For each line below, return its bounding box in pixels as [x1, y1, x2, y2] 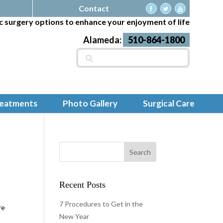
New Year [59, 212, 90, 221]
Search [75, 46, 100, 55]
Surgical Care [142, 98, 195, 109]
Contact [79, 3, 110, 13]
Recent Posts [59, 180, 106, 190]
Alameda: [83, 34, 123, 45]
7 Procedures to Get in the [59, 200, 143, 208]
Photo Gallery [62, 98, 117, 109]
